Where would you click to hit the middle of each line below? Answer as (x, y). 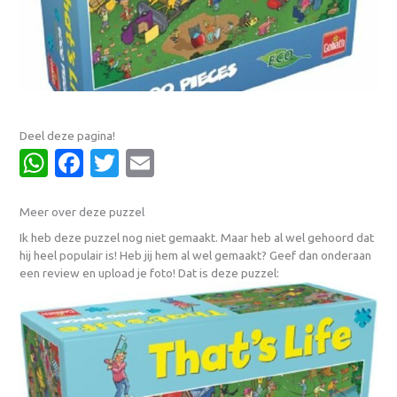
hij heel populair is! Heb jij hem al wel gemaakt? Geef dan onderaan (196, 256)
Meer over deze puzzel (82, 211)
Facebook (147, 163)
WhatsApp (116, 163)
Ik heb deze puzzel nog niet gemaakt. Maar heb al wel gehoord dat (197, 238)
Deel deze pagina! (68, 135)
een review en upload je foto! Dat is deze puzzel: (150, 273)
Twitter (166, 163)
